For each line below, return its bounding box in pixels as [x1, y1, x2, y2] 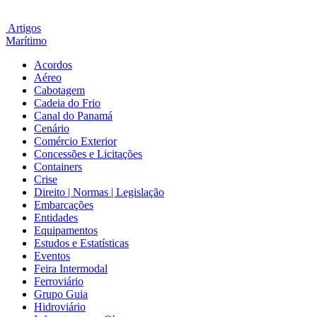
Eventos [34, 250, 70, 262]
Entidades [34, 212, 78, 224]
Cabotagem [34, 84, 85, 96]
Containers [34, 161, 82, 173]
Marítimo [6, 35, 47, 47]
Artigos [8, 22, 41, 34]
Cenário [34, 122, 69, 134]
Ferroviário [34, 275, 83, 287]
